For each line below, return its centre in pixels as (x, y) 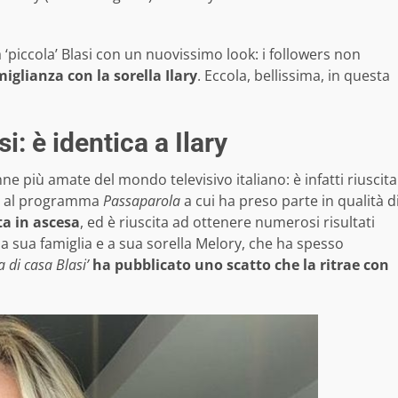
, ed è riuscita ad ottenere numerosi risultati (227, 222)
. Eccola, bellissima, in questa (294, 75)
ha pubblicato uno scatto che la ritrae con (241, 264)
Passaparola (142, 200)
